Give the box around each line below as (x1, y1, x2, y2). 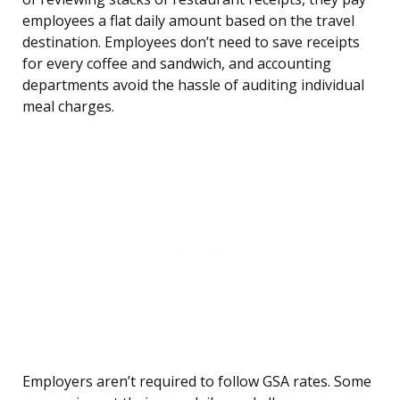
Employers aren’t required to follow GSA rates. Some (22, 371, 371, 392)
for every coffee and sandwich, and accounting (22, 54, 331, 74)
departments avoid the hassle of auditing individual (22, 75, 364, 96)
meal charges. (22, 96, 114, 117)
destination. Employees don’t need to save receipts (22, 32, 360, 53)
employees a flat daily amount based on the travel (22, 11, 354, 31)
